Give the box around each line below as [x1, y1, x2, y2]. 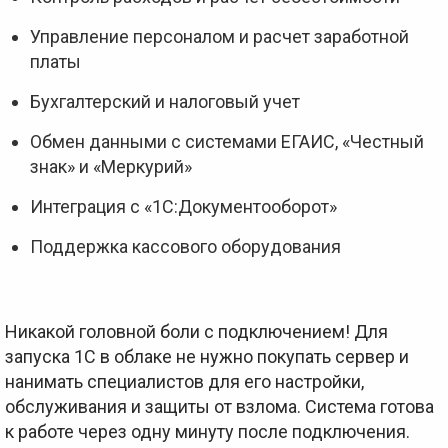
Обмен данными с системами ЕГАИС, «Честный [30, 131, 424, 152]
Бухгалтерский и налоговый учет [30, 91, 300, 112]
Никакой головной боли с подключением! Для [5, 321, 388, 342]
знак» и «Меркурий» [30, 156, 192, 177]
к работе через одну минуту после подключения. [5, 421, 410, 442]
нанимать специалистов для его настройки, [5, 371, 364, 392]
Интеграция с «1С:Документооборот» [30, 196, 337, 217]
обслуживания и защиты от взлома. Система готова [5, 396, 434, 417]
